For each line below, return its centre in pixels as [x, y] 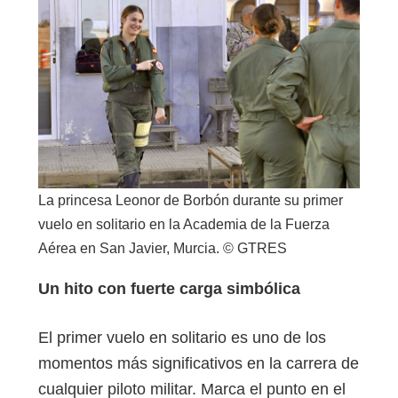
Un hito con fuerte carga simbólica [169, 288]
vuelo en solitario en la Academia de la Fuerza [184, 225]
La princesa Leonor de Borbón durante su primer [191, 201]
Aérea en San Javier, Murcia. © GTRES [163, 249]
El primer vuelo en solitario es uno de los [182, 338]
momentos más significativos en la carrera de [199, 364]
